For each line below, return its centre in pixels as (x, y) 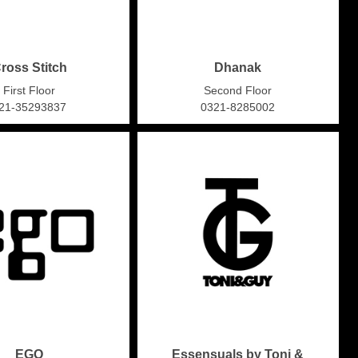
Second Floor (238, 90)
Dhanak (238, 67)
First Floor (30, 90)
